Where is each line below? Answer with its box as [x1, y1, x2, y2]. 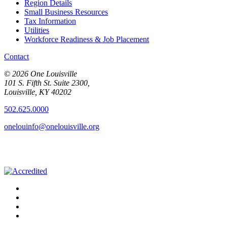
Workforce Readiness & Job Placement [24, 34, 149, 44]
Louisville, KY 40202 [4, 87, 71, 96]
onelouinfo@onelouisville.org [4, 122, 99, 131]
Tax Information [24, 16, 76, 25]
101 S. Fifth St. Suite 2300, [4, 78, 90, 87]
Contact [4, 52, 29, 61]
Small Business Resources [24, 7, 108, 16]
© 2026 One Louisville [4, 69, 77, 78]
